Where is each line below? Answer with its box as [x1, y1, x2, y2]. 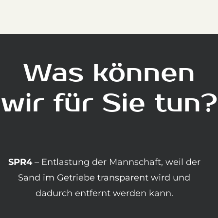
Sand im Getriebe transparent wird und [18, 172, 190, 183]
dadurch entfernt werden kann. [35, 188, 173, 199]
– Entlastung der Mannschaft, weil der [32, 157, 200, 168]
